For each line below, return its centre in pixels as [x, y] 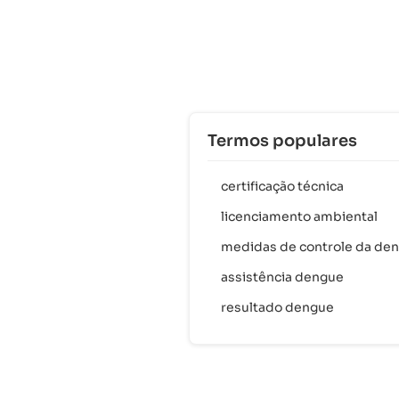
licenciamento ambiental [299, 216]
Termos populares [282, 141]
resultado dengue [277, 307]
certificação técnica [282, 186]
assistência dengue [282, 277]
